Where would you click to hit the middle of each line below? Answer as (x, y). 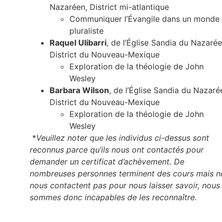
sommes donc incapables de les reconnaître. (113, 197)
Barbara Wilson (79, 90)
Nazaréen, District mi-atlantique (109, 7)
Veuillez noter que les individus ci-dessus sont (123, 138)
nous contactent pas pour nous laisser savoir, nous (125, 186)
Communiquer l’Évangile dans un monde (144, 19)
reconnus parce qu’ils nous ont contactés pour (117, 150)
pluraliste (86, 31)
